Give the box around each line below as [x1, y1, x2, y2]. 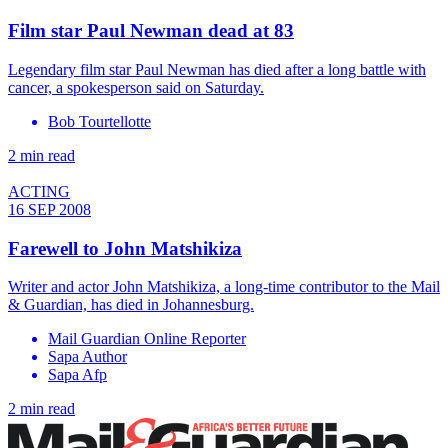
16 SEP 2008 [8, 201, 91, 219]
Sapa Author [48, 348, 127, 366]
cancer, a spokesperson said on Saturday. [8, 79, 264, 97]
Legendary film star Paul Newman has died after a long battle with [8, 61, 426, 79]
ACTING [8, 183, 70, 201]
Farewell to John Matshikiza [8, 237, 242, 259]
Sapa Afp [48, 366, 107, 384]
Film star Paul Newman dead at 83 [8, 20, 294, 42]
